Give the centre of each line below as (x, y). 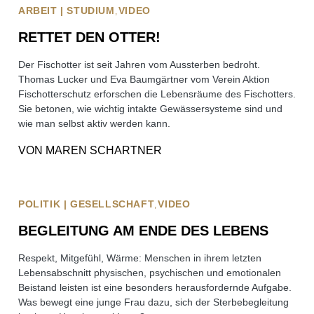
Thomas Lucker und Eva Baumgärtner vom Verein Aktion (144, 79)
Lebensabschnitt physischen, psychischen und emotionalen (150, 273)
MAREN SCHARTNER (104, 150)
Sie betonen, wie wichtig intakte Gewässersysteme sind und (150, 109)
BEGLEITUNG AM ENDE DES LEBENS (143, 231)
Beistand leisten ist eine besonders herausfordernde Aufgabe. (155, 287)
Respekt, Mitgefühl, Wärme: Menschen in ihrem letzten (140, 258)
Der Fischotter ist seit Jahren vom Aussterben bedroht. (139, 64)
